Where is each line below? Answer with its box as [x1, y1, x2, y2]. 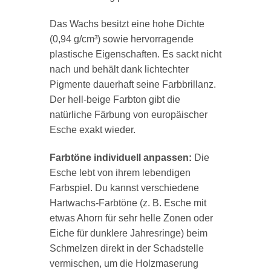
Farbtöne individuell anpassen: [49, 152, 192, 163]
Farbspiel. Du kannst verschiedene [49, 183, 199, 194]
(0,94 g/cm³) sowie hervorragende [49, 34, 194, 45]
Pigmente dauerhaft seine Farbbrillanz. [49, 79, 216, 90]
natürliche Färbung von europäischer [49, 109, 207, 120]
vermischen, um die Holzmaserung [49, 258, 198, 269]
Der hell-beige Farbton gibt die [49, 94, 180, 105]
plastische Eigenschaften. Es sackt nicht [49, 49, 221, 60]
